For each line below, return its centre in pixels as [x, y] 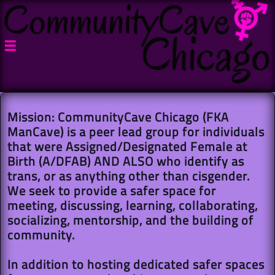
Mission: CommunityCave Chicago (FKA [118, 117]
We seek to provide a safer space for [112, 191]
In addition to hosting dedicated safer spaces [136, 264]
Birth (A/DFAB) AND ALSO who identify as [126, 161]
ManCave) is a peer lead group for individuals [136, 132]
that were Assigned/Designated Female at [127, 146]
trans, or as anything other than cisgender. [129, 176]
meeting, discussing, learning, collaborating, [133, 205]
